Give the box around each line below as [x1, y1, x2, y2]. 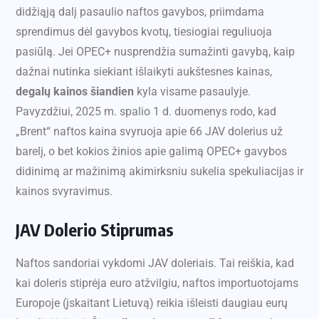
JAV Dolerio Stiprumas [16, 219, 174, 241]
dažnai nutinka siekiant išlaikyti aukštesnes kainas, [16, 65, 272, 79]
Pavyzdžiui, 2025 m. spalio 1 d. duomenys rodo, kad [16, 105, 276, 119]
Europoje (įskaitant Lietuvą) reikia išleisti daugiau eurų [16, 296, 288, 310]
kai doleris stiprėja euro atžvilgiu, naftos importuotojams [16, 276, 298, 291]
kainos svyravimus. [16, 184, 113, 199]
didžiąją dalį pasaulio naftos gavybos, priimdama [16, 5, 264, 19]
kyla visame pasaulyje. [134, 85, 251, 99]
